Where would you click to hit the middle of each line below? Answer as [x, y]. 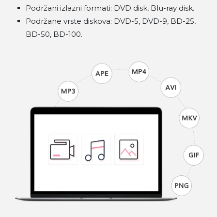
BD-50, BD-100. [54, 34]
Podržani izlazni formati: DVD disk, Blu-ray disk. [110, 8]
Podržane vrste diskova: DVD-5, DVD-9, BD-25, [111, 21]
